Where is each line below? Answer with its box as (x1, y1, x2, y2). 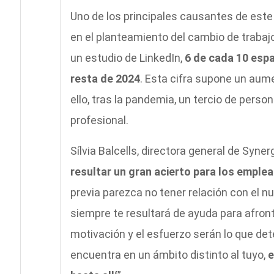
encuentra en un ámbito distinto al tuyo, (70, 248, 268, 262)
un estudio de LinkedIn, (70, 51, 185, 65)
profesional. (70, 114, 128, 127)
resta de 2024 (70, 72, 140, 86)
